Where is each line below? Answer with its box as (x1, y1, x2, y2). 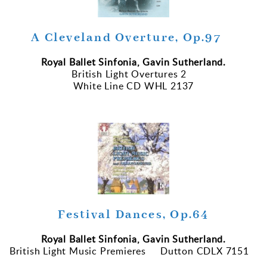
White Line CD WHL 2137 (73, 79, 194, 93)
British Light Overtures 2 (72, 67, 195, 81)
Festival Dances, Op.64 (58, 207, 209, 223)
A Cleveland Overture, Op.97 (31, 30, 236, 46)
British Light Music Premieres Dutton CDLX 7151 (9, 244, 252, 258)
